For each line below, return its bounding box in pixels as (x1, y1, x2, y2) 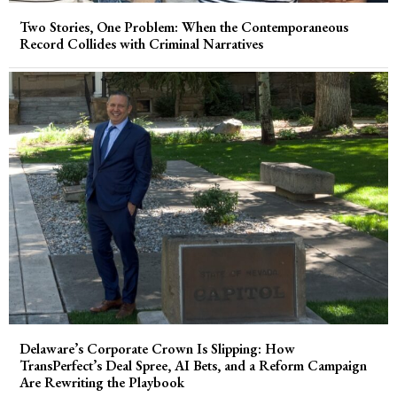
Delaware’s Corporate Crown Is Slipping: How (19, 339, 295, 359)
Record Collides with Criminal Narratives (19, 34, 263, 53)
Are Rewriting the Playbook (19, 373, 184, 393)
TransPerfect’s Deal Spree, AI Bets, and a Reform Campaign (19, 356, 367, 376)
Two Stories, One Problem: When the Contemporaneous (19, 17, 348, 36)
